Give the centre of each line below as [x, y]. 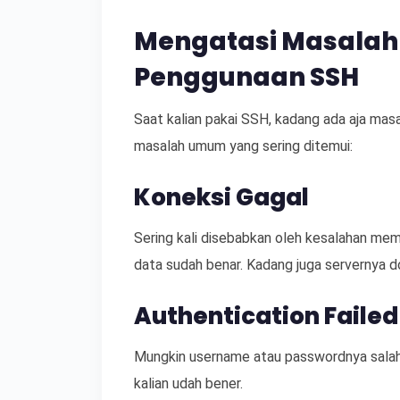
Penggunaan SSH [246, 77]
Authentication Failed [266, 316]
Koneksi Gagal [221, 197]
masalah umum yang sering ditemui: [243, 146]
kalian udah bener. [188, 383]
